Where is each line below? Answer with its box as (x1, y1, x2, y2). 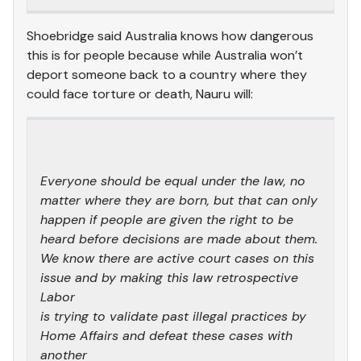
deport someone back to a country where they (27, 65, 307, 83)
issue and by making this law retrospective (40, 268, 298, 286)
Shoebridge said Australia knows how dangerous (27, 27, 313, 44)
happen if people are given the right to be (40, 210, 293, 228)
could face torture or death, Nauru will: (27, 85, 253, 102)
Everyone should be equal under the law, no (40, 172, 305, 189)
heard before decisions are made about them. (40, 230, 317, 247)
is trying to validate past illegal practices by (40, 307, 306, 325)
